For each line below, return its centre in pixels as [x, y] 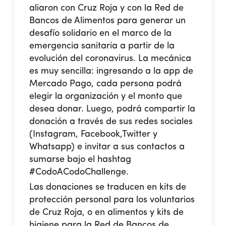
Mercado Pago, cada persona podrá [106, 83]
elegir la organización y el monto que [106, 96]
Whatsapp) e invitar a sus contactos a [107, 147]
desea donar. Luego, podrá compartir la [112, 109]
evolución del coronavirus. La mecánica [110, 58]
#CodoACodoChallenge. [79, 172]
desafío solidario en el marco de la [101, 33]
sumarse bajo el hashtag [80, 159]
